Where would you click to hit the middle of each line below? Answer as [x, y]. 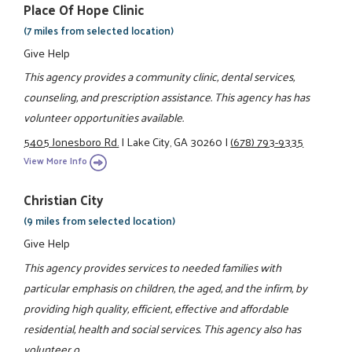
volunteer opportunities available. [104, 117]
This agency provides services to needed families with [153, 267]
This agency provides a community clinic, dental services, [159, 77]
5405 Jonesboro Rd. [71, 141]
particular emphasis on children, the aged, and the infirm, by [166, 287]
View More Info [56, 161]
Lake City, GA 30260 [175, 141]
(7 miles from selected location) [99, 30]
